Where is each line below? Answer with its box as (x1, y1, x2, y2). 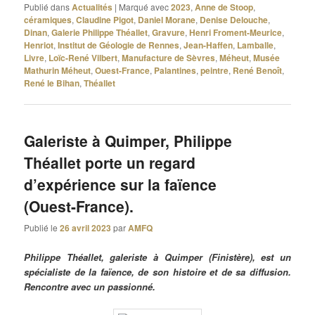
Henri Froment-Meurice (189, 25, 283, 39)
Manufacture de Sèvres (122, 51, 216, 64)
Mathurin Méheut (24, 63, 91, 77)
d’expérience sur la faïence (24, 174, 217, 195)
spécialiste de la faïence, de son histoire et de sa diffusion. (24, 264, 291, 278)
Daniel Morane (138, 13, 196, 26)
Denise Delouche (200, 13, 269, 26)
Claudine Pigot (76, 13, 134, 26)
